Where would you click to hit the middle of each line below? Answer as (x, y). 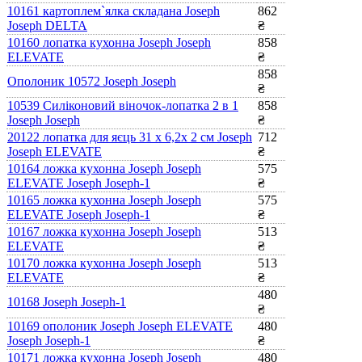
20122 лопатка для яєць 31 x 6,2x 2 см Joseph (130, 137)
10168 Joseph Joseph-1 (67, 301)
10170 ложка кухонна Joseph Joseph (104, 263)
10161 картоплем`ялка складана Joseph (114, 11)
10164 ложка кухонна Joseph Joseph (104, 168)
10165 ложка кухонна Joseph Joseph (104, 200)
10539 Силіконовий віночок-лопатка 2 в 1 (123, 105)
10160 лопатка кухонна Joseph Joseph (109, 42)
